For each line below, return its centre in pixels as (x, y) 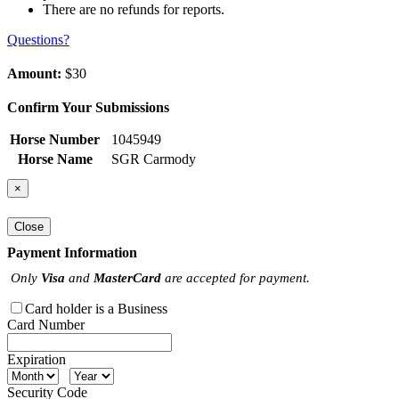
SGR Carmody (154, 159)
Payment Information (72, 252)
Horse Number (55, 140)
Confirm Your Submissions (88, 108)
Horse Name (55, 159)
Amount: (34, 74)
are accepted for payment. (236, 277)
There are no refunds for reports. (134, 10)
